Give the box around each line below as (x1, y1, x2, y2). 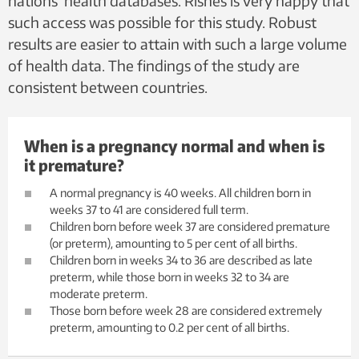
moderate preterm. (50, 286, 147, 301)
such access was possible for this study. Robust (8, 12, 317, 31)
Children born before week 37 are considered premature (50, 219, 330, 233)
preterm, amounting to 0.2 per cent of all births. (50, 320, 289, 334)
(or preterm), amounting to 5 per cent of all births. (50, 236, 297, 250)
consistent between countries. (8, 77, 208, 96)
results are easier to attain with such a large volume (8, 34, 347, 53)
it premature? (24, 154, 124, 175)
